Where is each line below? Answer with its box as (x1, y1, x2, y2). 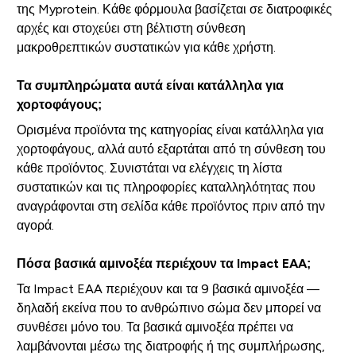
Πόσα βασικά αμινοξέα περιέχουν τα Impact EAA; (16, 256, 311, 270)
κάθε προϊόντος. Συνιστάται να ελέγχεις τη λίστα (16, 161, 282, 175)
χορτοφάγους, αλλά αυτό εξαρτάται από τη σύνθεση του (16, 141, 326, 156)
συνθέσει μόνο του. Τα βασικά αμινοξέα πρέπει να (16, 319, 293, 334)
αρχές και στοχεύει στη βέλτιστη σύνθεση (16, 21, 246, 35)
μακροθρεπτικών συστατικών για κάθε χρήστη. (16, 40, 276, 54)
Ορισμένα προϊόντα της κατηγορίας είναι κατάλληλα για (16, 122, 323, 137)
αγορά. (16, 218, 54, 232)
